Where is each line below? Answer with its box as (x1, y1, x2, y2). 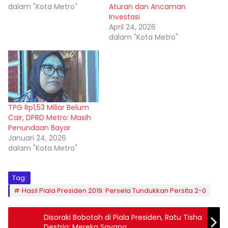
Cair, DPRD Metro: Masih (8, 112, 91, 123)
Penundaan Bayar (8, 122, 71, 133)
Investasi (109, 11, 140, 22)
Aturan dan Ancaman (109, 1, 186, 12)
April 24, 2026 (109, 21, 156, 32)
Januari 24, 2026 (8, 132, 66, 143)
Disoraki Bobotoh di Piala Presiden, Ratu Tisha (44, 212, 202, 222)
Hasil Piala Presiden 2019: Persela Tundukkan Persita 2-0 (22, 185, 206, 195)
